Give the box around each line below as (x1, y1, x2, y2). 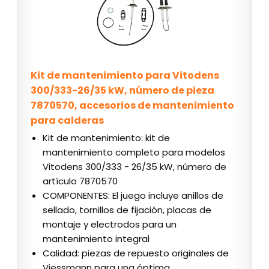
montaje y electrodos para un (43, 218, 177, 231)
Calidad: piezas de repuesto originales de (43, 247, 229, 260)
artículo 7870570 (43, 175, 118, 188)
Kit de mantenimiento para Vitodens (31, 68, 219, 83)
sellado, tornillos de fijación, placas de (43, 204, 211, 217)
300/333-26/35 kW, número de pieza (31, 83, 214, 98)
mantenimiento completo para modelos (43, 146, 225, 159)
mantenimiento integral (43, 232, 150, 246)
